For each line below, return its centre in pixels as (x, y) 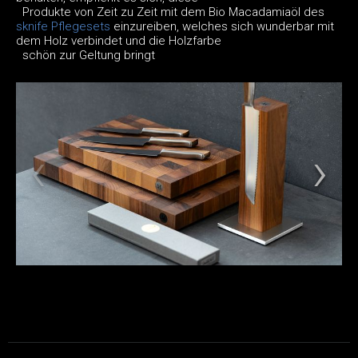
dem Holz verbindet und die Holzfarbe (119, 41)
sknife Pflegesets (63, 27)
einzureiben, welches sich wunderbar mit (222, 27)
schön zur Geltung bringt (86, 56)
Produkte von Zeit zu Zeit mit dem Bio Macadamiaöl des (170, 12)
